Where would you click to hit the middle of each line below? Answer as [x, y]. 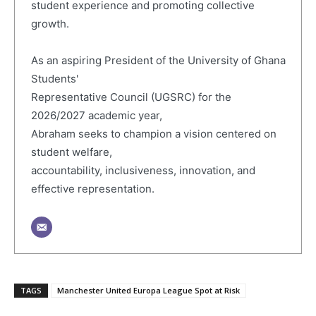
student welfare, [71, 152]
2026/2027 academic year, [96, 115]
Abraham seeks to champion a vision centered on [153, 133]
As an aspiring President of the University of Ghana [158, 60]
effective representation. [92, 188]
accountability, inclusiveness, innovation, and [143, 170]
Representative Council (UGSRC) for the [131, 97]
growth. [50, 23]
